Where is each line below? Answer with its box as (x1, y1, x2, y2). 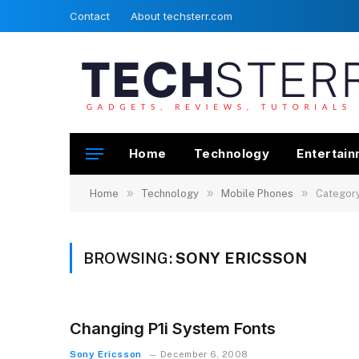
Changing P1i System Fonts (70, 319, 276, 338)
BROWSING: (83, 249, 175, 267)
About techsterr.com (131, 9, 232, 22)
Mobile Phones (221, 188, 293, 200)
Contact (70, 9, 110, 22)
